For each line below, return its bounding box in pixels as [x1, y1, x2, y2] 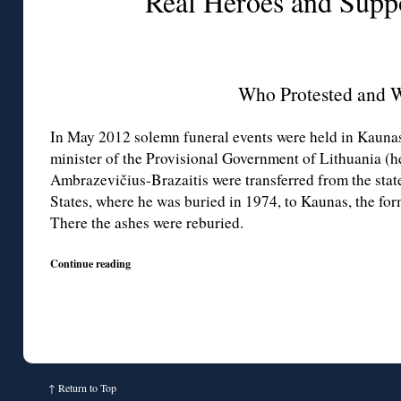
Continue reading [50, 255, 131, 272]
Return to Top [58, 380, 116, 396]
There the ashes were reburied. [50, 212, 243, 234]
